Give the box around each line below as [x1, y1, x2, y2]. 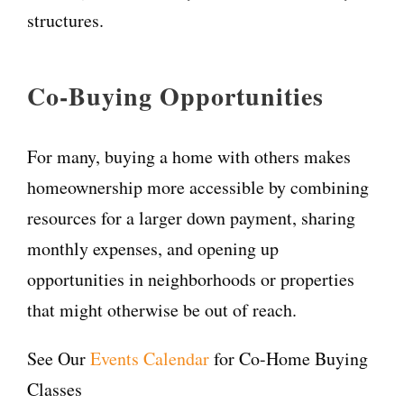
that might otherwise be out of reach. [27, 298, 297, 323]
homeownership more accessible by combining [27, 175, 369, 200]
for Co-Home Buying [209, 346, 368, 372]
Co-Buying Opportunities [27, 78, 324, 115]
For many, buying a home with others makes [27, 144, 351, 170]
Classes [27, 377, 82, 402]
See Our [27, 346, 90, 372]
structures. [27, 8, 104, 33]
